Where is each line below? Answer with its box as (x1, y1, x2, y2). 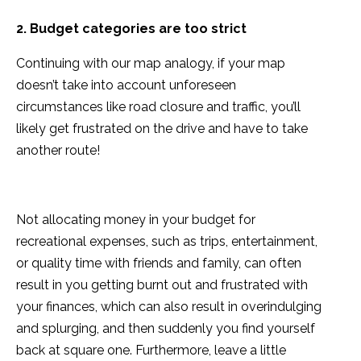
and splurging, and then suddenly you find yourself (16, 321, 315, 337)
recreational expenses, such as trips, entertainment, (16, 234, 317, 250)
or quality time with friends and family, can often (16, 255, 301, 272)
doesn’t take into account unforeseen (16, 77, 236, 93)
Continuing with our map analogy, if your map (16, 56, 285, 72)
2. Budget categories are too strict (16, 21, 247, 37)
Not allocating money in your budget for (16, 212, 255, 228)
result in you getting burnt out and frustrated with (16, 277, 308, 293)
